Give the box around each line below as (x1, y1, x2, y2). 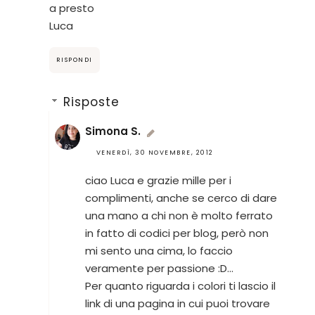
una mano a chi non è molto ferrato (84, 207, 273, 223)
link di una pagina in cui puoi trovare (84, 295, 270, 311)
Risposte (63, 93, 120, 110)
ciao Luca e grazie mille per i (84, 172, 231, 188)
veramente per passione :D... (84, 260, 233, 276)
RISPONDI (56, 56, 93, 65)
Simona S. (84, 123, 141, 139)
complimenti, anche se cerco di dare (84, 190, 277, 205)
